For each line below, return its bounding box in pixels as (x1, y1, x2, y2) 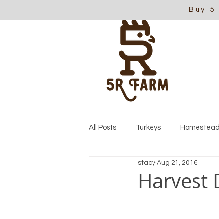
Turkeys (136, 123, 161, 131)
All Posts (89, 123, 116, 131)
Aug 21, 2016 (157, 159, 197, 166)
